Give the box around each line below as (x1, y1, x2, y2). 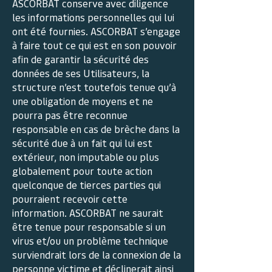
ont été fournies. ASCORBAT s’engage (12, 24, 180, 38)
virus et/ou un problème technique (12, 234, 168, 247)
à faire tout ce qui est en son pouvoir (12, 38, 177, 52)
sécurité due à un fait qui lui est (12, 136, 152, 149)
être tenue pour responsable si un (12, 220, 166, 233)
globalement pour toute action (12, 164, 152, 177)
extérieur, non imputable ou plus (12, 150, 159, 163)
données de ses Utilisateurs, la (12, 66, 149, 80)
